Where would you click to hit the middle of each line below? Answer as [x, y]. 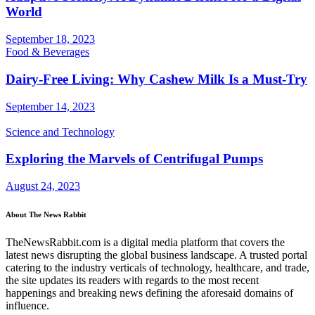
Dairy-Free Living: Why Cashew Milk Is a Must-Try [156, 79]
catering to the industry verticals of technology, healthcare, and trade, [157, 267]
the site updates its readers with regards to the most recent [132, 280]
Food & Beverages [47, 52]
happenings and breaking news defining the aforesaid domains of [149, 292]
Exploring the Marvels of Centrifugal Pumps [134, 159]
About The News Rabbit [46, 214]
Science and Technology [60, 131]
